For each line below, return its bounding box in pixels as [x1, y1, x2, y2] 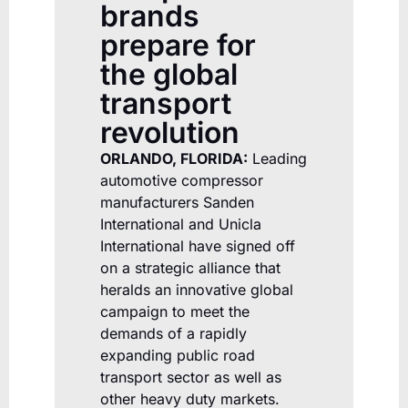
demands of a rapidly [100, 324, 247, 343]
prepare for [100, 27, 256, 64]
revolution [100, 115, 240, 151]
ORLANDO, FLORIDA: [100, 149, 248, 168]
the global [100, 56, 238, 93]
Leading [248, 149, 307, 168]
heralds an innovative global [100, 280, 293, 300]
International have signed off [100, 237, 295, 256]
